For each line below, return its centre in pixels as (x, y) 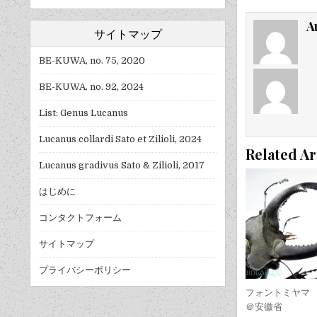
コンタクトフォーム (80, 218)
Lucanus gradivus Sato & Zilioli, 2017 (122, 166)
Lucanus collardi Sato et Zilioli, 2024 (120, 139)
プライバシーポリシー (85, 270)
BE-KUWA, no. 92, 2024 (91, 87)
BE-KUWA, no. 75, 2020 (92, 61)
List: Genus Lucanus (83, 113)
